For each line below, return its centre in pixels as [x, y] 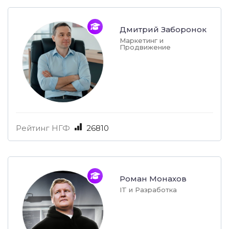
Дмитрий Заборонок [163, 30]
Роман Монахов [153, 179]
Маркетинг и [142, 41]
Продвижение [145, 47]
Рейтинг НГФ [43, 128]
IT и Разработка [148, 190]
